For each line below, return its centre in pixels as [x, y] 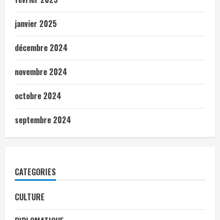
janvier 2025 [36, 23]
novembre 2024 [41, 71]
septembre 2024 [43, 120]
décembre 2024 [41, 47]
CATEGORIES [35, 172]
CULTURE [30, 197]
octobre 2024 [38, 96]
